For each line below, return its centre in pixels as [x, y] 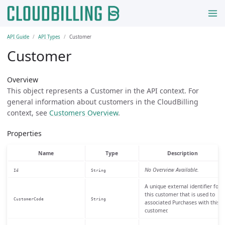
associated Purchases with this [182, 202]
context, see [28, 113]
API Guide [18, 37]
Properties [24, 133]
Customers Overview [84, 113]
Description [182, 153]
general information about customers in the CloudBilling [103, 102]
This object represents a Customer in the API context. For [103, 91]
